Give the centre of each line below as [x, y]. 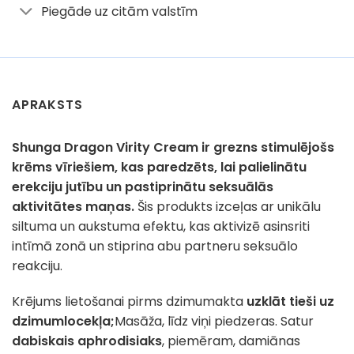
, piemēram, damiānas [231, 341]
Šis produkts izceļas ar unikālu [228, 206]
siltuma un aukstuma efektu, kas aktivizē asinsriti [161, 226]
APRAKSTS [47, 104]
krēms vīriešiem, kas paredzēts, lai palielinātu [159, 167]
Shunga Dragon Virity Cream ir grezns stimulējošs [173, 147]
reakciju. [37, 265]
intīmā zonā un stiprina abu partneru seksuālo [155, 246]
